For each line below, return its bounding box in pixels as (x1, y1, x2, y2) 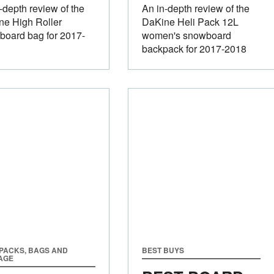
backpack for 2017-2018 (141, 41, 246, 56)
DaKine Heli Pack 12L (141, 14, 239, 29)
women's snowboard (141, 28, 231, 42)
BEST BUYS (141, 244, 184, 256)
